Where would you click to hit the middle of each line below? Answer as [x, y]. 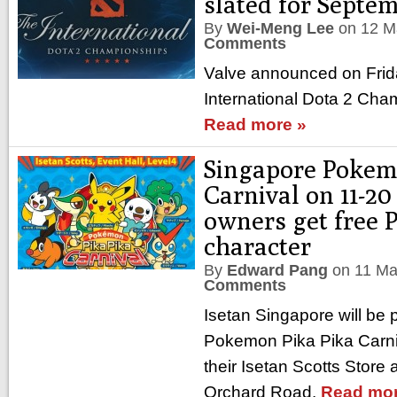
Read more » [255, 125]
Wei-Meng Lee [280, 28]
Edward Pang [277, 270]
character [257, 246]
